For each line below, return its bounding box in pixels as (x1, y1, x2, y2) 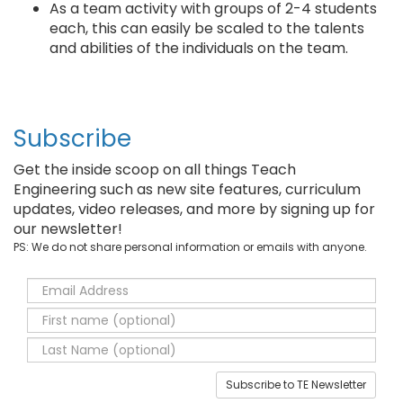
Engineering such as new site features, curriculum (13, 179, 361, 200)
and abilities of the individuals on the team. (49, 38, 348, 58)
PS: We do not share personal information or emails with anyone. (13, 239, 367, 255)
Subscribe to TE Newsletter (226, 377, 366, 392)
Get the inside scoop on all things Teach (13, 159, 296, 180)
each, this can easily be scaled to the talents (49, 18, 364, 39)
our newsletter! (13, 219, 122, 239)
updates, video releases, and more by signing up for (13, 199, 375, 219)
